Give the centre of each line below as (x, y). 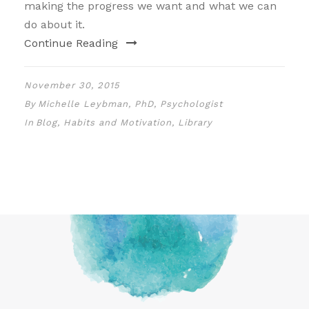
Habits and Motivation (118, 122)
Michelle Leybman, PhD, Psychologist (130, 103)
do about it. (54, 24)
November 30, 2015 (72, 85)
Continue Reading (71, 43)
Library (195, 122)
